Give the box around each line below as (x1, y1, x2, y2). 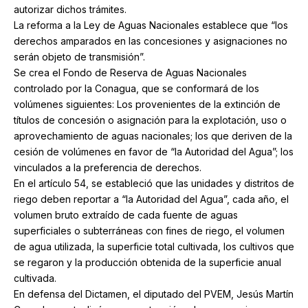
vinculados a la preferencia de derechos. (14, 162, 201, 174)
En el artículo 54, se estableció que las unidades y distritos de (14, 177, 294, 190)
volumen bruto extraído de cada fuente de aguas (14, 209, 238, 221)
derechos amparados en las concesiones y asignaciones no (14, 35, 287, 47)
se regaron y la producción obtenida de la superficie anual (14, 256, 281, 269)
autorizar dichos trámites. (14, 3, 126, 16)
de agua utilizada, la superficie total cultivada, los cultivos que (14, 241, 294, 253)
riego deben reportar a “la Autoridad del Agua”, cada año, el (14, 193, 289, 206)
